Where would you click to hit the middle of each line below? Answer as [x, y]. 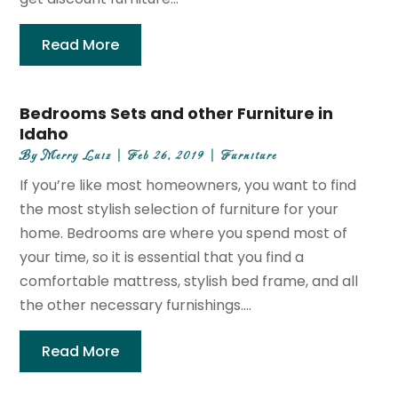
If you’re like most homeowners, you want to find [188, 186]
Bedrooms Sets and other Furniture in [177, 114]
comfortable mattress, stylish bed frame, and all [189, 282]
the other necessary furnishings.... [136, 306]
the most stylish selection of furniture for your [179, 210]
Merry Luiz [77, 156]
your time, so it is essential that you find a [162, 258]
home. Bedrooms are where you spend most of [184, 234]
